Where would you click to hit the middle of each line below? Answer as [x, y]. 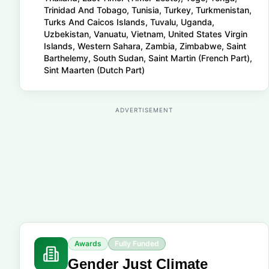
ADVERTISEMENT [144, 110]
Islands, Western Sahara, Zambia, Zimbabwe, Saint [145, 46]
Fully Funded [137, 243]
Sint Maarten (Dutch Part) [94, 70]
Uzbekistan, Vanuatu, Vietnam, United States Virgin [146, 34]
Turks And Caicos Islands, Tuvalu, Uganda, [129, 22]
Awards [88, 243]
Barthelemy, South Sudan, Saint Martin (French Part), [148, 58]
